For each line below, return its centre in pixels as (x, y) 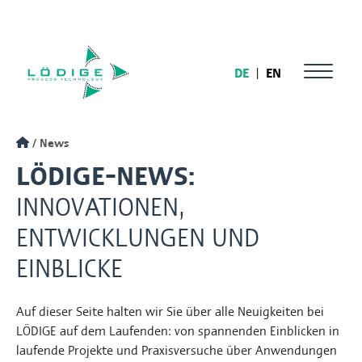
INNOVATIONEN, (101, 205)
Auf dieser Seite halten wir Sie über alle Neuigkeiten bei (170, 311)
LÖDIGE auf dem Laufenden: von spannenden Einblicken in (178, 330)
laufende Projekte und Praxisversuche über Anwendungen (177, 349)
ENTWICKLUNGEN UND (138, 236)
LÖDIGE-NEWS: (105, 174)
